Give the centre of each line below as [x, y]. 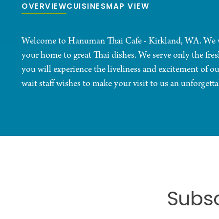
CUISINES [86, 7]
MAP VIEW [128, 7]
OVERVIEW [44, 7]
